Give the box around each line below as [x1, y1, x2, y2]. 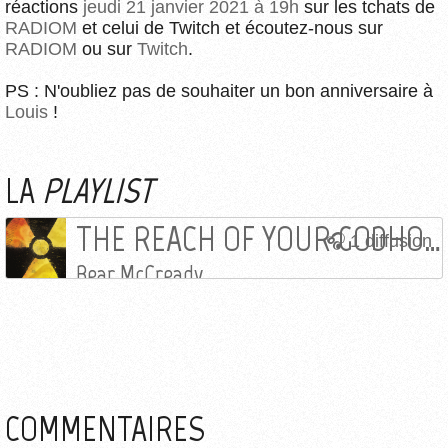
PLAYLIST [42, 169, 153, 212]
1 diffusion [350, 230, 432, 251]
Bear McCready [76, 259, 203, 289]
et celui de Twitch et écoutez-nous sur [77, 17, 383, 38]
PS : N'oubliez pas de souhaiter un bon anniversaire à [5, 80, 433, 101]
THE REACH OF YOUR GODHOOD [424, 217, 441, 260]
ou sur [77, 38, 137, 59]
